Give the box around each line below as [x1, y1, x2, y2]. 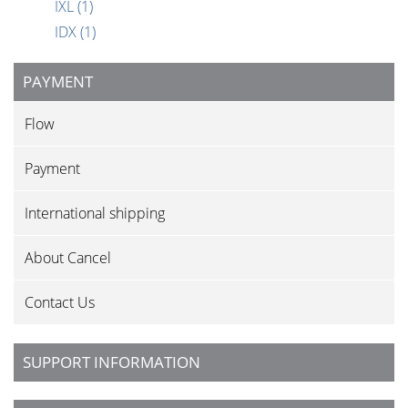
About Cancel [25, 248, 111, 269]
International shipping [25, 203, 165, 224]
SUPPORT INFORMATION [23, 352, 200, 373]
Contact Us [25, 292, 95, 313]
